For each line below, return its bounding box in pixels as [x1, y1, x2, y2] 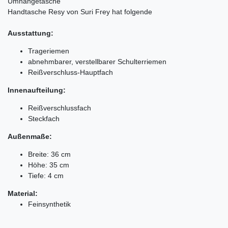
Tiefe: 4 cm [28, 171, 64, 180]
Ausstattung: [8, 28, 53, 37]
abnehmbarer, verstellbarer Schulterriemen [28, 57, 166, 66]
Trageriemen [28, 46, 69, 55]
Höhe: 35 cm [28, 160, 69, 169]
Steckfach [28, 114, 60, 123]
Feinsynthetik [28, 199, 71, 208]
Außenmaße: [8, 132, 52, 140]
